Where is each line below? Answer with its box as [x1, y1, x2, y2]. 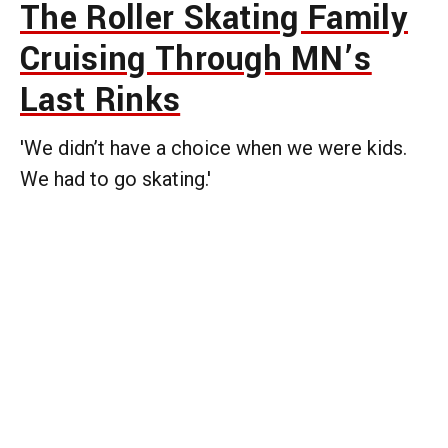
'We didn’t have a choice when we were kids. [20, 135, 407, 160]
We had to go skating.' [20, 166, 211, 191]
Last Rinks [20, 76, 181, 124]
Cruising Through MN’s [20, 35, 372, 83]
